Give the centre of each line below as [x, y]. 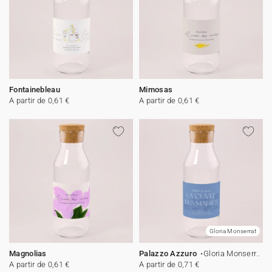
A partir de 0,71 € [169, 264]
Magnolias [28, 253]
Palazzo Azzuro [169, 253]
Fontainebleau [35, 90]
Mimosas [156, 90]
